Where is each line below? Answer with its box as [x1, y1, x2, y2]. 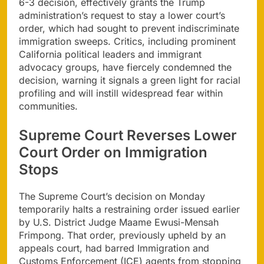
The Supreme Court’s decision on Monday [19, 190, 205, 202]
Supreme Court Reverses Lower [19, 126, 237, 144]
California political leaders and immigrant [19, 48, 202, 60]
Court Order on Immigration [19, 143, 207, 161]
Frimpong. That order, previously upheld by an [19, 229, 226, 241]
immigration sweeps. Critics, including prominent [19, 35, 236, 47]
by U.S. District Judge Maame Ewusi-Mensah [19, 216, 219, 228]
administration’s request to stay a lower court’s [19, 9, 225, 21]
